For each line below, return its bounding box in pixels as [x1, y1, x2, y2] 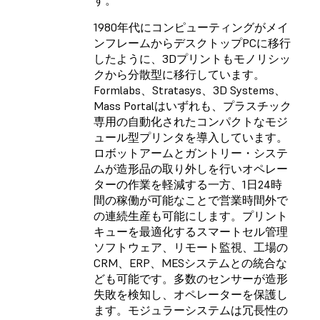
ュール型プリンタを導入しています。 [94, 130, 288, 145]
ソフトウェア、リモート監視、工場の [94, 240, 288, 255]
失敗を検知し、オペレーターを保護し [94, 287, 288, 302]
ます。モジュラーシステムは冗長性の [94, 303, 288, 318]
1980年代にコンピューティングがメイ [94, 20, 289, 35]
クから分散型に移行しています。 [94, 67, 265, 82]
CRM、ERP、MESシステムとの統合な [94, 256, 287, 271]
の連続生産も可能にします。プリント [94, 209, 288, 224]
